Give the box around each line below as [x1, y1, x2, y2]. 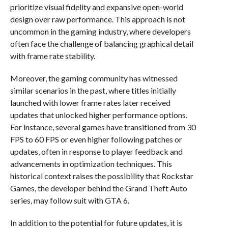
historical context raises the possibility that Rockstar [10, 171, 193, 181]
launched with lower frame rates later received [10, 98, 170, 108]
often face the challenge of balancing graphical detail [10, 39, 193, 49]
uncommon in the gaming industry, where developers [10, 26, 191, 37]
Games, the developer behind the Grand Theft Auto [10, 183, 187, 193]
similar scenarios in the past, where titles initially [10, 85, 176, 96]
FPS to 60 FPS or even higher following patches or [10, 134, 182, 145]
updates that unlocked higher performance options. [10, 110, 187, 120]
